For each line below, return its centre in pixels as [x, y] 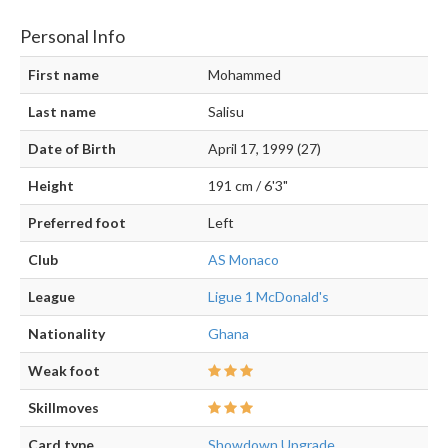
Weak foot [64, 371]
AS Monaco [243, 260]
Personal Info [72, 36]
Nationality [66, 334]
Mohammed [244, 75]
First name [63, 75]
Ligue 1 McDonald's [268, 297]
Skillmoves [63, 408]
